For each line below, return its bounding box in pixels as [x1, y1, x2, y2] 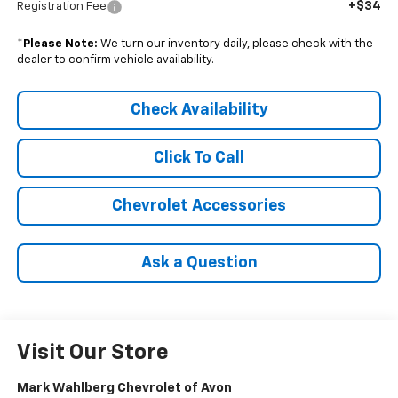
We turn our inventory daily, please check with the [97, 37, 373, 50]
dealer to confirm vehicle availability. [16, 53, 214, 66]
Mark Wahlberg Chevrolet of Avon [16, 381, 232, 395]
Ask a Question [140, 254, 258, 271]
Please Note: [22, 37, 98, 50]
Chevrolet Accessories [112, 197, 286, 214]
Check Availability [130, 101, 268, 118]
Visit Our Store [16, 342, 169, 364]
